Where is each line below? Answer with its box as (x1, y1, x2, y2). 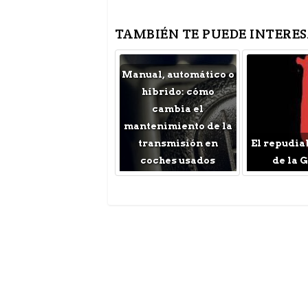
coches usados (140, 155, 215, 166)
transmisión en (137, 137, 218, 149)
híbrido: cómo (141, 86, 214, 98)
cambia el (152, 103, 203, 115)
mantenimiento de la (123, 120, 232, 132)
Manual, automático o (121, 69, 234, 80)
